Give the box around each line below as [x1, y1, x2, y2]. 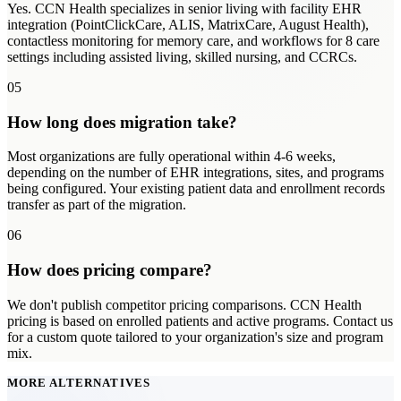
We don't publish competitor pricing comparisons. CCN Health [7, 296, 362, 312]
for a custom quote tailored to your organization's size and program [7, 328, 383, 345]
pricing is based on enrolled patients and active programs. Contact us [7, 312, 393, 328]
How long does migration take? [7, 112, 237, 132]
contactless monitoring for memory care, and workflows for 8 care [7, 32, 380, 48]
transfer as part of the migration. [7, 197, 186, 213]
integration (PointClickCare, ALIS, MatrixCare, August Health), [7, 16, 369, 32]
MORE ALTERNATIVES [7, 375, 150, 389]
